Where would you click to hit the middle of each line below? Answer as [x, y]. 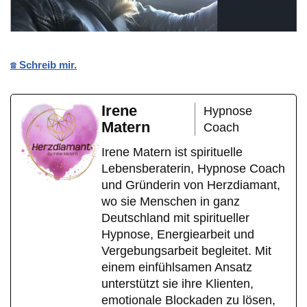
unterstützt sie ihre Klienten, [177, 283]
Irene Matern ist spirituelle [172, 152]
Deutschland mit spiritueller [175, 218]
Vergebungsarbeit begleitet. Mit [186, 250]
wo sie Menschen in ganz [171, 201]
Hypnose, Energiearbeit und [178, 234]
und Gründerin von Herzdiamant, [191, 185]
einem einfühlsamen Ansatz [177, 267]
